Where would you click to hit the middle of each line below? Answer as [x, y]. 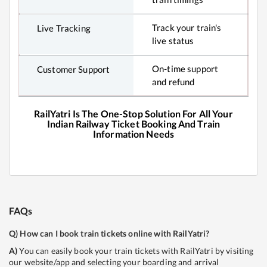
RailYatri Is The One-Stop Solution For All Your [133, 114]
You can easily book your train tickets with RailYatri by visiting [136, 250]
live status [173, 41]
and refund [173, 82]
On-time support [185, 69]
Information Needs [133, 134]
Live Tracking [64, 29]
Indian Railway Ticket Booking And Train [133, 124]
